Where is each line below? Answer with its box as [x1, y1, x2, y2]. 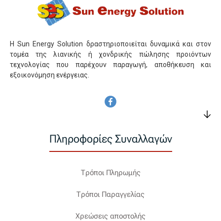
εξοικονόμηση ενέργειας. [10, 71, 89, 79]
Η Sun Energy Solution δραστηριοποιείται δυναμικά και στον [10, 39, 211, 48]
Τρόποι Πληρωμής [80, 168, 141, 177]
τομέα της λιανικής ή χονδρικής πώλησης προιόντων [10, 50, 211, 58]
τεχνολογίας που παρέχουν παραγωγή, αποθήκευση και [10, 60, 211, 69]
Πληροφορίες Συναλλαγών [49, 132, 172, 145]
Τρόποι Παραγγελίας [76, 189, 145, 199]
